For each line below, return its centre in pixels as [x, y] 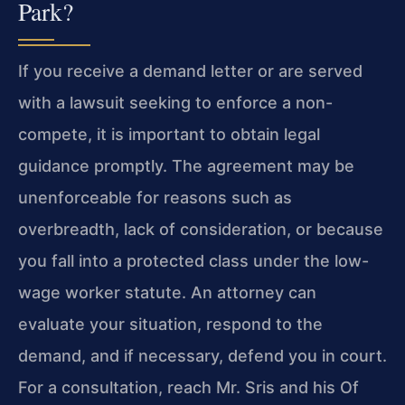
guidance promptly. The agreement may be [186, 165]
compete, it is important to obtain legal [169, 134]
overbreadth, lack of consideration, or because [201, 229]
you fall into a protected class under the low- [193, 260]
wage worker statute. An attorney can [167, 292]
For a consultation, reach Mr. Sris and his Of [188, 387]
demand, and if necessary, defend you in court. [202, 355]
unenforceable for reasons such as [155, 197]
